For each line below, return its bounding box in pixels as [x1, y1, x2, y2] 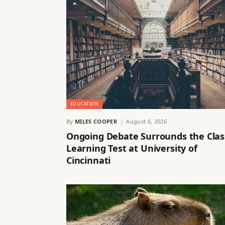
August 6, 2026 [126, 118, 167, 126]
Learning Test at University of [66, 142, 197, 155]
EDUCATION [70, 100, 99, 107]
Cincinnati [66, 154, 111, 167]
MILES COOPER [75, 118, 117, 126]
